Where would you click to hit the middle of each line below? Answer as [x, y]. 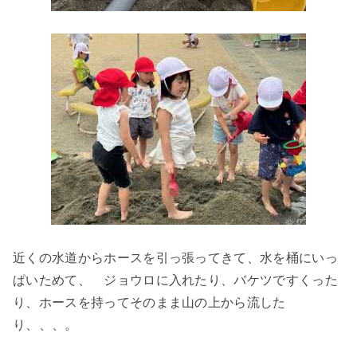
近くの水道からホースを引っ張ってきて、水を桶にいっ [176, 258]
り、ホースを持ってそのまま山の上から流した [149, 303]
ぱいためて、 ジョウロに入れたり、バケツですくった [176, 280]
